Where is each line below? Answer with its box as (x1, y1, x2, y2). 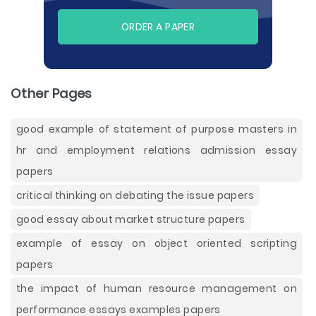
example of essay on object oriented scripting (16, 236, 297, 250)
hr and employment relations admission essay (16, 143, 297, 157)
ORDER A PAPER (121, 20, 195, 34)
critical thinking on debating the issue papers (16, 188, 255, 202)
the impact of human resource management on (16, 281, 297, 296)
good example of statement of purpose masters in (16, 122, 297, 136)
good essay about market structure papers (16, 212, 245, 226)
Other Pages (11, 85, 92, 102)
